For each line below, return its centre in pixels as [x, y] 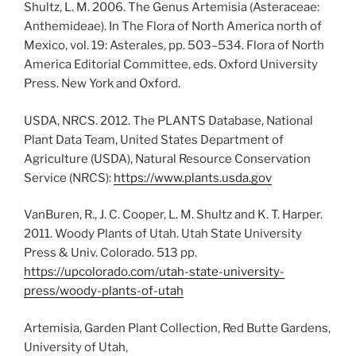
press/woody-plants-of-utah [104, 291]
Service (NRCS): [69, 178]
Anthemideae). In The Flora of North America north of [173, 26]
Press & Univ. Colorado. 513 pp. [110, 253]
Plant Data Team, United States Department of [154, 139]
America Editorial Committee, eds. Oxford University [171, 64]
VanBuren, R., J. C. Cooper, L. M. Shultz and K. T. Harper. [173, 215]
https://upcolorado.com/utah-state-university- [154, 272]
